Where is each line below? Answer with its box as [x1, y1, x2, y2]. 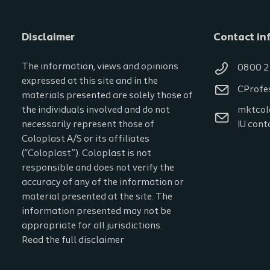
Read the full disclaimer [22, 236, 124, 246]
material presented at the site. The [22, 192, 172, 202]
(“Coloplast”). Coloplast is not [22, 149, 151, 159]
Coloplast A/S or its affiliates [22, 134, 149, 145]
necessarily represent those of [22, 120, 154, 130]
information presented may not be [22, 207, 171, 217]
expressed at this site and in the [22, 77, 158, 87]
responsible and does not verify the [22, 163, 174, 174]
